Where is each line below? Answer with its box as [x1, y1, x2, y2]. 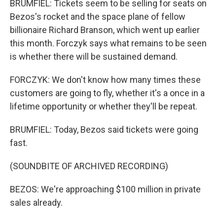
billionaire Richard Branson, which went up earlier [10, 25, 200, 35]
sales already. [10, 197, 63, 208]
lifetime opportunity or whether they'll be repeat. [10, 101, 197, 111]
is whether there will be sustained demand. [10, 51, 178, 62]
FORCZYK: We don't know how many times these [10, 74, 201, 85]
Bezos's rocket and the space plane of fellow [10, 11, 185, 22]
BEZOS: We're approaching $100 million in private [10, 184, 201, 194]
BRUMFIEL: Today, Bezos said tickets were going [10, 124, 198, 135]
